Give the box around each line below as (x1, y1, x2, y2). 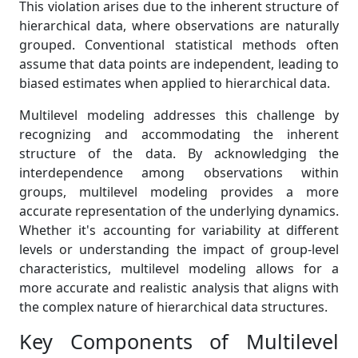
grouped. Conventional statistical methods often (19, 36, 339, 54)
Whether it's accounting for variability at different (19, 221, 339, 240)
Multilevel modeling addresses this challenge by (19, 106, 339, 125)
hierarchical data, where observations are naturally (19, 17, 339, 35)
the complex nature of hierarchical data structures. (19, 298, 328, 316)
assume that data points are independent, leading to (19, 55, 339, 74)
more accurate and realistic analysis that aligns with (19, 279, 339, 297)
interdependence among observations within (19, 164, 339, 182)
